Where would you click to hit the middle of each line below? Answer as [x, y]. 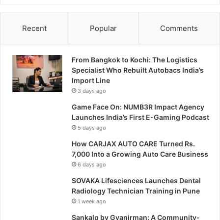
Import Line [91, 80]
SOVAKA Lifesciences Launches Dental [136, 180]
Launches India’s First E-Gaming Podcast [140, 117]
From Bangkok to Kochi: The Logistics [135, 59]
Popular [103, 28]
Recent [34, 28]
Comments [179, 28]
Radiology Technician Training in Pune [136, 191]
